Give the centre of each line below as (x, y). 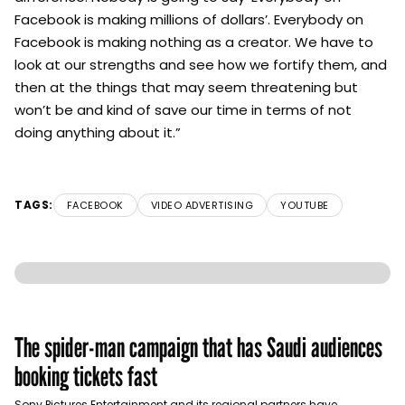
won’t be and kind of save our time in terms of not (183, 110)
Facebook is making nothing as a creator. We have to (194, 42)
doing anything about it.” (98, 133)
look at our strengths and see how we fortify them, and (201, 65)
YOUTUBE (305, 206)
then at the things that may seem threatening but (186, 88)
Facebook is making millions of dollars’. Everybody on (189, 20)
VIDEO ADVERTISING (202, 206)
